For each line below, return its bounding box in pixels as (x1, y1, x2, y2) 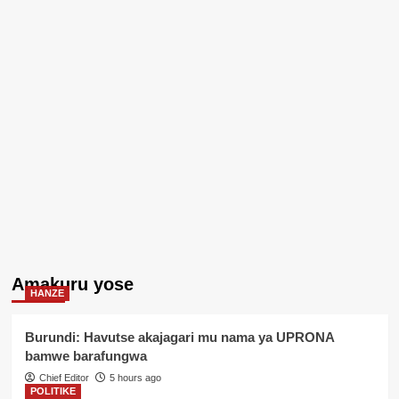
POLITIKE (29, 386, 76, 397)
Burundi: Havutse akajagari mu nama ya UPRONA (24, 330, 334, 346)
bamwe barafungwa (24, 348, 147, 364)
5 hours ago (109, 372, 161, 384)
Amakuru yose (11, 274, 134, 295)
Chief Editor (38, 372, 89, 384)
